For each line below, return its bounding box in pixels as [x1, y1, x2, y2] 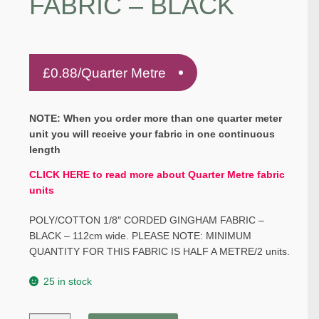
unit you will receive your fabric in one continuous [28, 128, 275, 140]
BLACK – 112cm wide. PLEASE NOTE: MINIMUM [28, 230, 251, 241]
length [28, 144, 61, 155]
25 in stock [43, 276, 93, 288]
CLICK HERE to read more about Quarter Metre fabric [28, 169, 285, 181]
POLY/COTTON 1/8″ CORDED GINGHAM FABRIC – [28, 214, 264, 226]
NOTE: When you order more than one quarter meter [28, 113, 282, 124]
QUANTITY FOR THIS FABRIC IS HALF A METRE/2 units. [28, 246, 290, 257]
